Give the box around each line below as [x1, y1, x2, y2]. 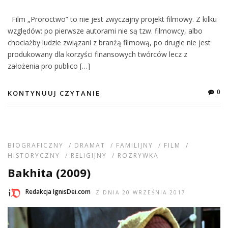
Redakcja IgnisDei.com [25, 187, 91, 196]
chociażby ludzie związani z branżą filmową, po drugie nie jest [8, 37, 211, 47]
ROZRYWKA [118, 151, 159, 160]
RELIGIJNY [71, 151, 107, 160]
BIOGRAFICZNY [8, 140, 64, 150]
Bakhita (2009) [8, 164, 91, 180]
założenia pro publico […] [8, 61, 90, 71]
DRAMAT [74, 140, 105, 150]
